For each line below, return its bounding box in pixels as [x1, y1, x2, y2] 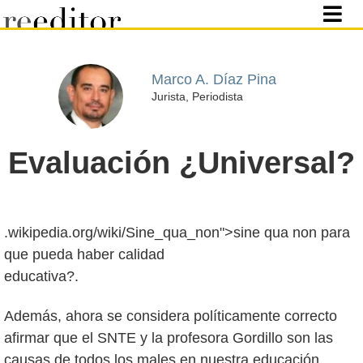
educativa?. [4, 268, 79, 284]
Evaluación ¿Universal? [8, 146, 355, 180]
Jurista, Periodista [151, 89, 243, 103]
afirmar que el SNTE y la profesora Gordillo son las [4, 329, 333, 346]
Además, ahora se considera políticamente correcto [4, 307, 337, 324]
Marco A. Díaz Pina [151, 70, 276, 88]
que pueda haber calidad [4, 246, 164, 263]
